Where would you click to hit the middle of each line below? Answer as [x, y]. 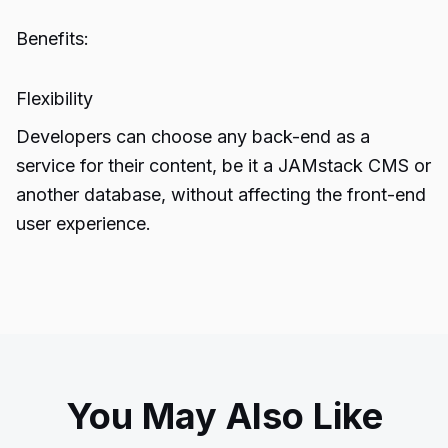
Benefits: [52, 38]
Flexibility [54, 98]
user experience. [83, 223]
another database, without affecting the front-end [221, 194]
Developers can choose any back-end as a [193, 136]
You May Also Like [224, 416]
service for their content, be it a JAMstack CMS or [223, 165]
